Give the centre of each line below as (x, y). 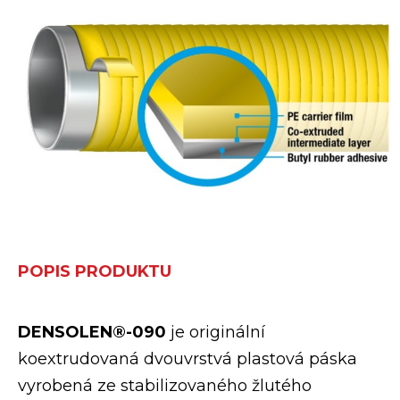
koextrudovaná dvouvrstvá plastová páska (187, 358)
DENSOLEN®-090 (94, 332)
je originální (218, 332)
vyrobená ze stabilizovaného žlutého (165, 385)
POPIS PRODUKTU (95, 271)
